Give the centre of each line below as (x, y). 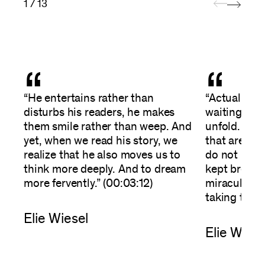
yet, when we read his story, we (101, 141)
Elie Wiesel (56, 219)
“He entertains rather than (89, 98)
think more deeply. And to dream (105, 169)
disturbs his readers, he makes (99, 112)
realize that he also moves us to (102, 155)
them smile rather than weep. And (108, 127)
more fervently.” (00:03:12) (88, 183)
